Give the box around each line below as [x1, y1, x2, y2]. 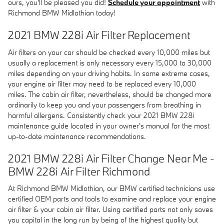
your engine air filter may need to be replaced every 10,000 [8, 78, 196, 88]
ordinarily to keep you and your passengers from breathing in [8, 99, 201, 109]
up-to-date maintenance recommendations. [8, 131, 146, 141]
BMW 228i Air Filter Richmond [8, 163, 150, 178]
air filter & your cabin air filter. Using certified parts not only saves [8, 204, 213, 214]
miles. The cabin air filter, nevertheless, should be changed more [8, 89, 211, 99]
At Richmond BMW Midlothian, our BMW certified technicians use [8, 183, 215, 193]
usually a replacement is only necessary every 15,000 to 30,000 [8, 57, 211, 67]
